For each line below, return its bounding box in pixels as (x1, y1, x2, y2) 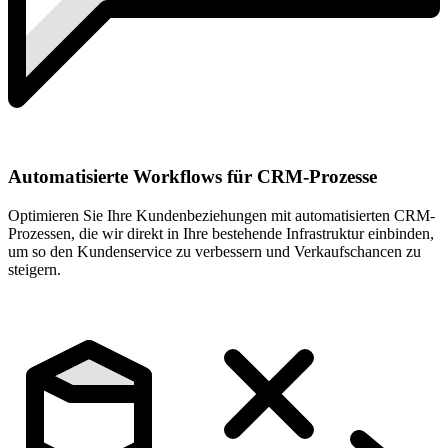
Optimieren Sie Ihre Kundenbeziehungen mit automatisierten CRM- (8, 207, 435, 225)
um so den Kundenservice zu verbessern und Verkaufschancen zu (8, 243, 421, 261)
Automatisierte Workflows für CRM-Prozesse (8, 166, 377, 188)
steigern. (8, 261, 61, 279)
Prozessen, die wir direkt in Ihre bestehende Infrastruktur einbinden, (8, 225, 434, 243)
